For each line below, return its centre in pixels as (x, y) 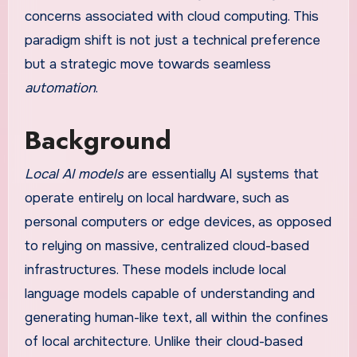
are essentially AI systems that (221, 174)
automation (60, 88)
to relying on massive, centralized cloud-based (167, 245)
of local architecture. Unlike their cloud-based (163, 341)
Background (98, 141)
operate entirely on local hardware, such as (157, 198)
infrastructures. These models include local (155, 269)
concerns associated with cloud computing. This (171, 17)
